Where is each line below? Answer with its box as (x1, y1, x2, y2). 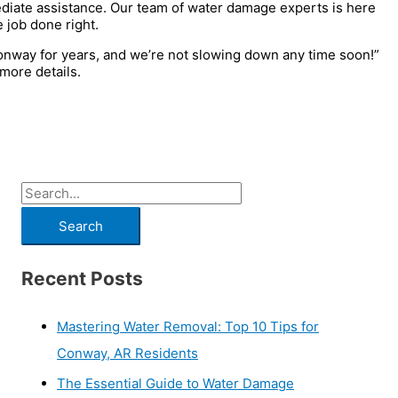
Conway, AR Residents (57, 344, 198, 362)
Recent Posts (21, 267, 143, 291)
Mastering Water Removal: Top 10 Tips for (57, 317, 319, 335)
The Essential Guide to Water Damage (57, 374, 294, 392)
